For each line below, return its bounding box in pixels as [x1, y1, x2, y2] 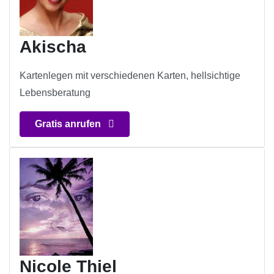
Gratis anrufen [35, 119, 103, 130]
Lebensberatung [20, 87, 91, 98]
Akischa [20, 37, 86, 57]
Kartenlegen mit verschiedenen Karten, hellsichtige [20, 70, 240, 81]
